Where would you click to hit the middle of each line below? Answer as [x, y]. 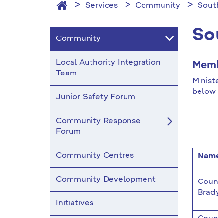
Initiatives [75, 203]
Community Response [98, 121]
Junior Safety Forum [96, 97]
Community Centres [95, 156]
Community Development [106, 180]
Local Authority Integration [108, 63]
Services [101, 6]
